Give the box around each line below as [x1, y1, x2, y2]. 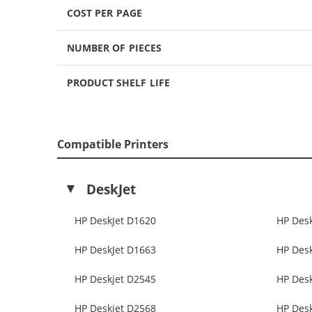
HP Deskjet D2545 [74, 272, 157, 286]
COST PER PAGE [67, 6, 142, 19]
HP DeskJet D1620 [74, 214, 157, 228]
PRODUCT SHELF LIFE [67, 75, 170, 89]
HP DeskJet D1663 [74, 243, 157, 257]
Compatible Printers [57, 136, 169, 152]
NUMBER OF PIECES [67, 40, 162, 54]
